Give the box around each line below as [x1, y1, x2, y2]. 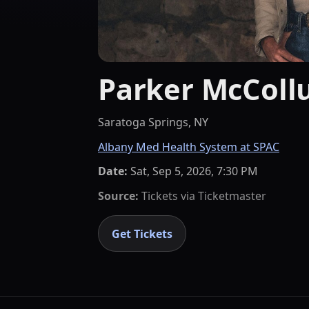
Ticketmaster [198, 188, 266, 203]
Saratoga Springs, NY [98, 114, 208, 130]
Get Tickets [112, 226, 173, 241]
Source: [98, 188, 139, 203]
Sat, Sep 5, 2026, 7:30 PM [130, 163, 258, 179]
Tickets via [139, 188, 198, 203]
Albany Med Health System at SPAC [98, 139, 279, 154]
